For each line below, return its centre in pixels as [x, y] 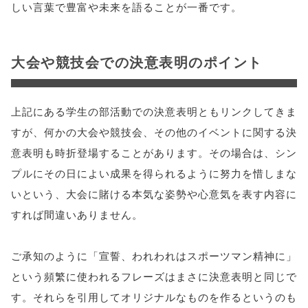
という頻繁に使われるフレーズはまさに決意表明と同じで [154, 276]
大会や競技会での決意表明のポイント [137, 62]
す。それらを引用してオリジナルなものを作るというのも [154, 297]
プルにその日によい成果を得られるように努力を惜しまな [154, 173]
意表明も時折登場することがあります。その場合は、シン [154, 152]
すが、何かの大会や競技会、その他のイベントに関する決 [154, 132]
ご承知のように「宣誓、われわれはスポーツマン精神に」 [154, 255]
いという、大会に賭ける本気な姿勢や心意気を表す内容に [154, 194]
